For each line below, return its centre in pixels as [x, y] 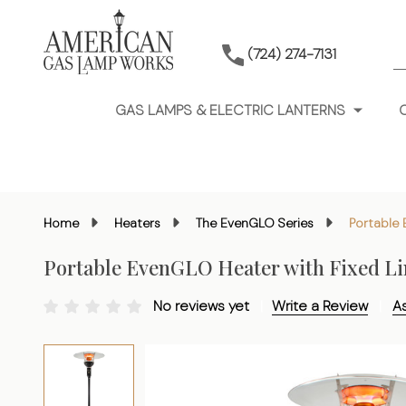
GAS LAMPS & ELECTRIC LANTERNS [230, 110]
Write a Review [320, 306]
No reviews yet [203, 306]
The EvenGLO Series [255, 223]
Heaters [137, 223]
